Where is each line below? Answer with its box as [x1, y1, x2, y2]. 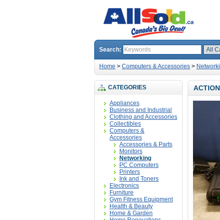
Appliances [110, 100, 139, 107]
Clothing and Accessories [110, 113, 177, 120]
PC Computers [119, 162, 159, 168]
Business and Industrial [110, 107, 172, 113]
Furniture [110, 189, 134, 196]
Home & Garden [110, 210, 153, 217]
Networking [119, 155, 151, 162]
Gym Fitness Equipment [110, 196, 173, 203]
